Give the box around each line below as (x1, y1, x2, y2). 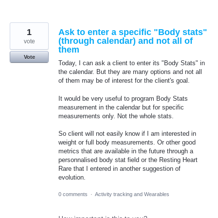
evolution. (58, 173, 86, 181)
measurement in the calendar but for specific (58, 103, 184, 111)
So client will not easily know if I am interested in (58, 129, 196, 137)
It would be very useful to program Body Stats (58, 94, 188, 102)
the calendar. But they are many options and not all (58, 68, 202, 76)
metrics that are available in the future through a (58, 147, 193, 155)
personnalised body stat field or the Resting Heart (58, 156, 198, 163)
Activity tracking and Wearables (95, 191, 169, 197)
